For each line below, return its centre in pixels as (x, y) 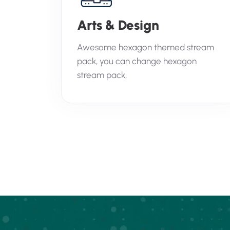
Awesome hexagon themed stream (145, 47)
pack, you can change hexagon (137, 61)
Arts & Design (118, 25)
